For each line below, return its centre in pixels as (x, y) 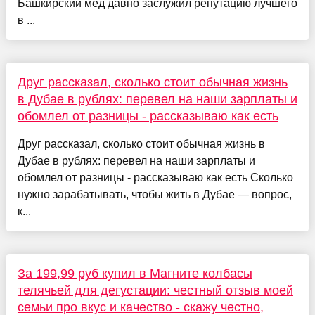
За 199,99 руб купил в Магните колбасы (135, 273)
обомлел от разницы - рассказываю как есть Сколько (155, 177)
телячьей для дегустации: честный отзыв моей (155, 290)
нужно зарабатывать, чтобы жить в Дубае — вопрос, (154, 194)
